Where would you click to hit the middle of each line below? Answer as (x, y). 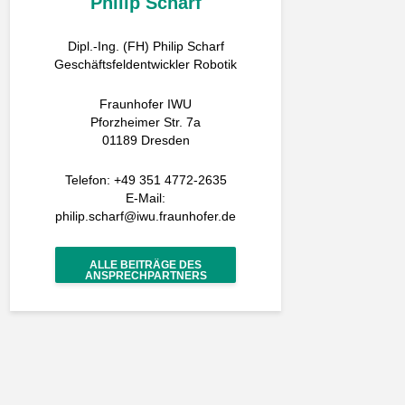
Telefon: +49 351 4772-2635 (146, 180)
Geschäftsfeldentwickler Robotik (146, 64)
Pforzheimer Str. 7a (146, 122)
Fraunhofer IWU (146, 104)
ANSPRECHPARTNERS (146, 276)
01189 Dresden (146, 140)
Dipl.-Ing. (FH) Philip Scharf (146, 46)
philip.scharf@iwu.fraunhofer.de (146, 216)
